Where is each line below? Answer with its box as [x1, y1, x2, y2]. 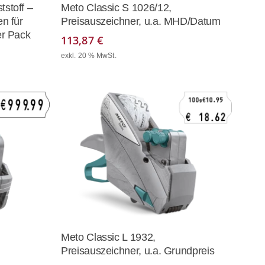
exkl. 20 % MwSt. [61, 51, 117, 60]
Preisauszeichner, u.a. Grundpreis [61, 245, 215, 257]
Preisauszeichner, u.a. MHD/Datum [61, 15, 221, 28]
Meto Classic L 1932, [61, 231, 156, 244]
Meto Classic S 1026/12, [61, 2, 172, 14]
